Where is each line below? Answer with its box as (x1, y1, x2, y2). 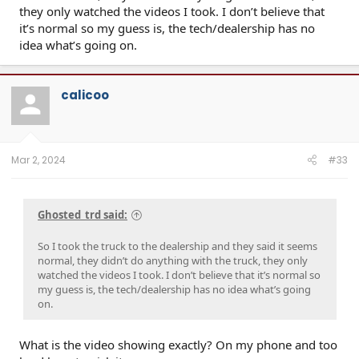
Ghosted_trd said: (38, 208, 127, 223)
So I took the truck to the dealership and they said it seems (38, 239, 317, 254)
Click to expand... (141, 85, 221, 100)
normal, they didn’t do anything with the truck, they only (38, 253, 308, 268)
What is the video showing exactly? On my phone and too (19, 337, 337, 353)
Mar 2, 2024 (11, 153, 66, 167)
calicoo (61, 86, 109, 103)
